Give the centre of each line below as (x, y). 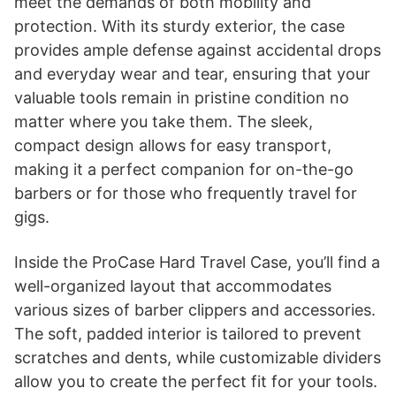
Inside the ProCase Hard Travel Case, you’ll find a (197, 262)
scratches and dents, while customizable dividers (198, 357)
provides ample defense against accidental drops (198, 49)
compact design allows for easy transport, (173, 145)
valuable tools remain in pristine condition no (182, 97)
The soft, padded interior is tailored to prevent (188, 333)
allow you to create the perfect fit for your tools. (196, 381)
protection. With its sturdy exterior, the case (179, 26)
